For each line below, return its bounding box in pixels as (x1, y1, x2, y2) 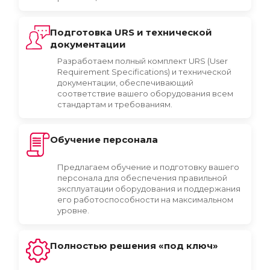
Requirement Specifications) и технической (57, 67, 231, 77)
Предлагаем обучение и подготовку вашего (57, 162, 239, 172)
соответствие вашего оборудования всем (57, 89, 233, 98)
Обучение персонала (50, 134, 158, 145)
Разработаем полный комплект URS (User (57, 56, 228, 66)
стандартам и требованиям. (57, 99, 172, 109)
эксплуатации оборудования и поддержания (57, 184, 240, 193)
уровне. (57, 206, 89, 215)
